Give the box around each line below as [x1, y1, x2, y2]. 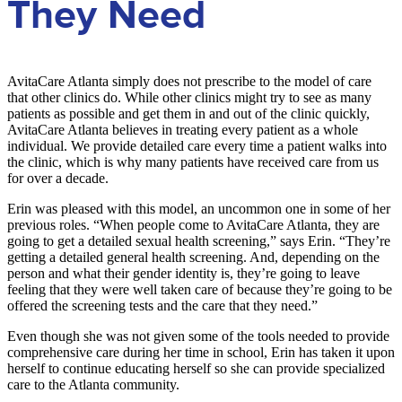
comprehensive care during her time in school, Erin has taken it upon [7, 345, 395, 361]
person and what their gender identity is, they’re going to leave [7, 266, 360, 282]
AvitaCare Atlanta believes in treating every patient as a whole [7, 122, 358, 138]
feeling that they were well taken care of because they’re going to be [7, 282, 392, 298]
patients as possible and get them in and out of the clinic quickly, [7, 106, 370, 122]
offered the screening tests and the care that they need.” [7, 298, 318, 314]
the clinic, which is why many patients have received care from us [7, 154, 379, 170]
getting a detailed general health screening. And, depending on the [7, 249, 380, 266]
